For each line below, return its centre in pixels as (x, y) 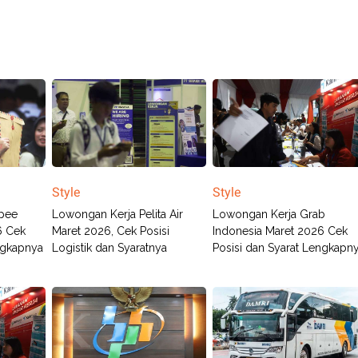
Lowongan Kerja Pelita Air (117, 214)
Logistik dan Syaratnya (109, 247)
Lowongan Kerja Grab (269, 214)
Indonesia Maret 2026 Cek (280, 231)
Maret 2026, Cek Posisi (110, 231)
